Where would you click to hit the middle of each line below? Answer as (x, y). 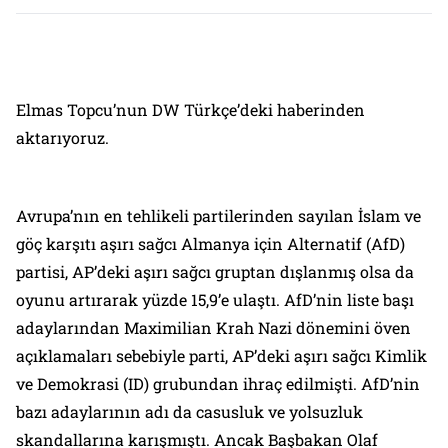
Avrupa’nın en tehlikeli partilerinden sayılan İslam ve (218, 216)
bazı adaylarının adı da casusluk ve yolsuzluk (189, 412)
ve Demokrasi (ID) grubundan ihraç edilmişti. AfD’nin (218, 384)
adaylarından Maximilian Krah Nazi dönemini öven (213, 328)
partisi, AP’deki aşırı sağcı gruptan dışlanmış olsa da (215, 272)
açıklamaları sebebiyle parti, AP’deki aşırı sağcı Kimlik (221, 356)
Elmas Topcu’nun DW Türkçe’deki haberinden (190, 110)
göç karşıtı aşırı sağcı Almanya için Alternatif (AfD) (210, 244)
